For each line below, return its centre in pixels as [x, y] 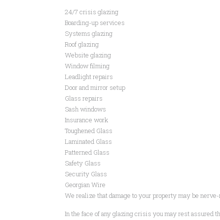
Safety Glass [83, 163]
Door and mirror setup [95, 87]
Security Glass [86, 174]
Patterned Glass [87, 152]
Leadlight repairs [89, 77]
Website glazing [88, 55]
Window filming [87, 66]
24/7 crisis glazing [92, 12]
